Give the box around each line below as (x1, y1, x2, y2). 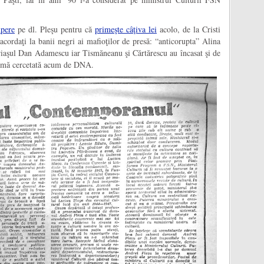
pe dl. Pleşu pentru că (15, 24, 95, 35)
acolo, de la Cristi (157, 24, 220, 35)
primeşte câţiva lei (95, 24, 157, 35)
